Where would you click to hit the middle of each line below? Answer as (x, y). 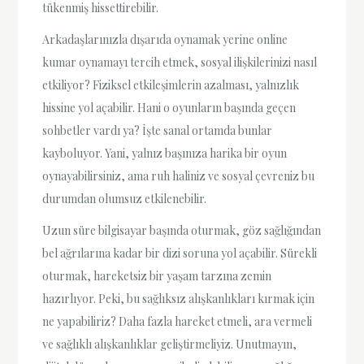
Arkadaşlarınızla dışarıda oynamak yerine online (165, 39)
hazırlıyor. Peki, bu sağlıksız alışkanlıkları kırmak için (179, 299)
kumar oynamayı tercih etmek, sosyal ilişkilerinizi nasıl (180, 62)
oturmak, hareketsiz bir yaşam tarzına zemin (157, 276)
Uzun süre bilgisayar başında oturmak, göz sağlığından (182, 231)
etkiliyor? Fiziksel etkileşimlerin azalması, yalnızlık (171, 84)
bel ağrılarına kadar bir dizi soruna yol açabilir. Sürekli (180, 253)
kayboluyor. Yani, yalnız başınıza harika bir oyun (165, 153)
